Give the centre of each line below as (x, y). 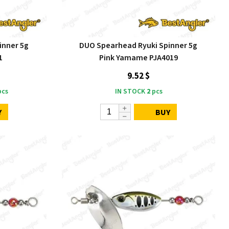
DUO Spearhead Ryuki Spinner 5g (139, 45)
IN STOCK (130, 91)
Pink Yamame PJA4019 (138, 58)
